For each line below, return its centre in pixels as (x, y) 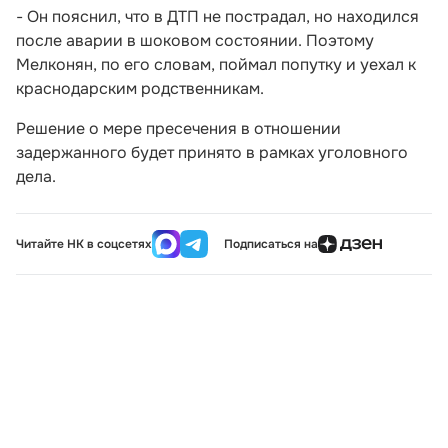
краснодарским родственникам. (140, 88)
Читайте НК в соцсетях (84, 243)
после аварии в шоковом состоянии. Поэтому (195, 40)
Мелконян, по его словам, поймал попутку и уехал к (216, 64)
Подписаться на (271, 243)
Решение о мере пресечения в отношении (178, 128)
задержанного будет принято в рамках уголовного (212, 152)
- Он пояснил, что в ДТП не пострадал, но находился (217, 16)
